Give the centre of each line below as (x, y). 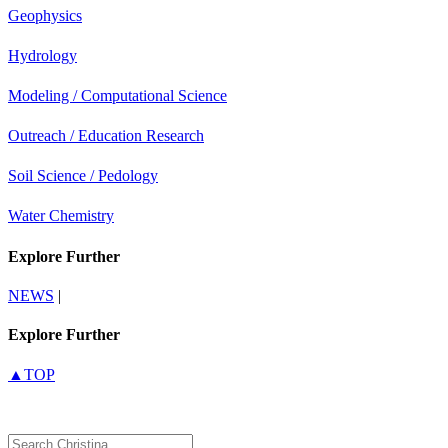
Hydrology (42, 56)
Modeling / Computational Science (117, 96)
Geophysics (45, 16)
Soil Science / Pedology (83, 176)
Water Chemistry (61, 216)
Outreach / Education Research (106, 136)
